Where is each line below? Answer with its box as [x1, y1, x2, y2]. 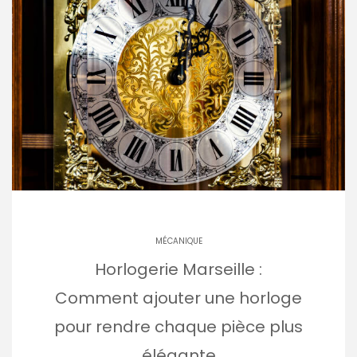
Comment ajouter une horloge [55, 286, 302, 309]
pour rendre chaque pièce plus [54, 315, 303, 338]
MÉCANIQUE [155, 234, 202, 247]
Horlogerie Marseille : [95, 257, 262, 280]
